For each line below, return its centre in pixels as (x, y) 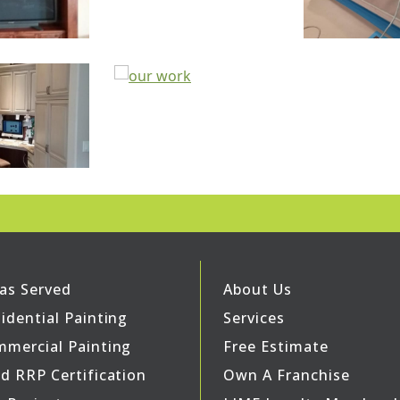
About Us (258, 289)
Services (254, 317)
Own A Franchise (287, 375)
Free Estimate (276, 346)
